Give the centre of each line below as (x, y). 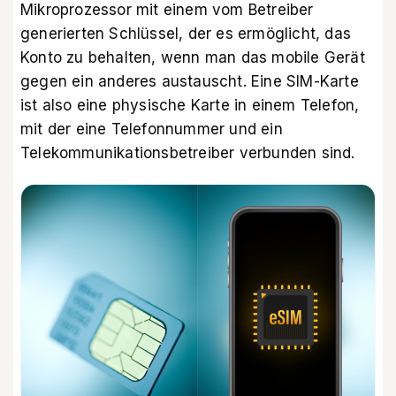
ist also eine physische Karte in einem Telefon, (190, 105)
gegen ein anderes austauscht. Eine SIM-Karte (190, 81)
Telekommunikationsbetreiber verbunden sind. (188, 152)
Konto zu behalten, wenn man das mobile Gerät (193, 57)
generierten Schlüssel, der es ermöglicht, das (186, 33)
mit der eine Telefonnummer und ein (152, 129)
